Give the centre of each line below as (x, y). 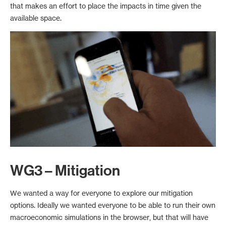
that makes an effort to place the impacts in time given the (106, 6)
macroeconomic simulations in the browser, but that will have (109, 217)
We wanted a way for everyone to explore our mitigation (101, 193)
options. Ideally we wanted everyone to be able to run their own (113, 205)
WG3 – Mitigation (65, 171)
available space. (36, 18)
